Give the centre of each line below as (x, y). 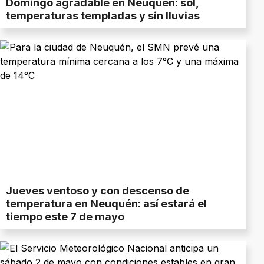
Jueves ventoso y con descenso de (98, 190)
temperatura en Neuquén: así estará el (106, 203)
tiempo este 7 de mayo (65, 216)
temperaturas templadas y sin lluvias (103, 15)
